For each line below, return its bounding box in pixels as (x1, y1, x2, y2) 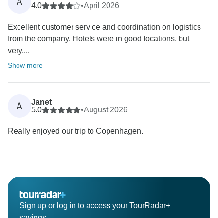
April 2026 (84, 1, 119, 10)
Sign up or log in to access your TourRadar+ (19, 201, 170, 210)
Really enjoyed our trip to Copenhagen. (8, 127, 143, 136)
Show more (8, 61, 43, 70)
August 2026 (84, 106, 127, 114)
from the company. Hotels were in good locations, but (8, 35, 189, 43)
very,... (8, 46, 30, 55)
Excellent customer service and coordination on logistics (8, 23, 201, 32)
